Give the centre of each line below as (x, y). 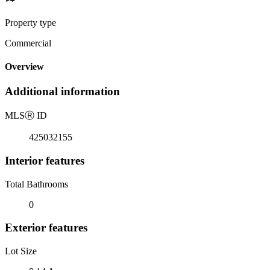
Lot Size (21, 251)
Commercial (28, 43)
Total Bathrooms (36, 184)
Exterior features (46, 228)
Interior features (45, 160)
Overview (24, 67)
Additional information (62, 92)
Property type (30, 22)
